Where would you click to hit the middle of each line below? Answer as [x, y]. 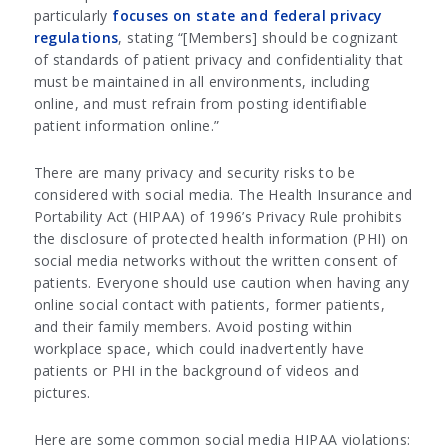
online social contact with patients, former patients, [209, 305]
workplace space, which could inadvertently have [199, 349]
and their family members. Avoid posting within [193, 327]
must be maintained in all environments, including [201, 82]
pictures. [66, 393]
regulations [76, 38]
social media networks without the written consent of [215, 261]
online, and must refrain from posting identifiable [200, 104]
